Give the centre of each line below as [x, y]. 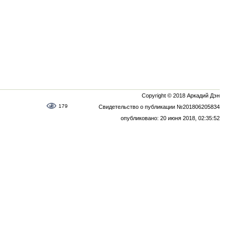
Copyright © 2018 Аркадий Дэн [181, 95]
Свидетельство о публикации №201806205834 [159, 107]
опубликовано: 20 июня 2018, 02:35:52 [170, 118]
